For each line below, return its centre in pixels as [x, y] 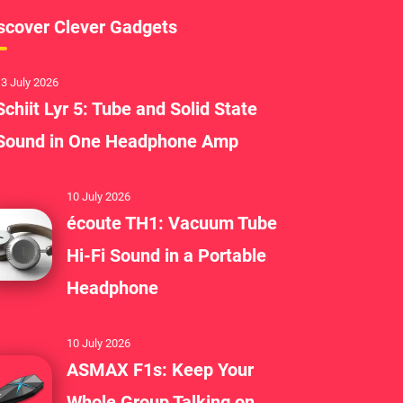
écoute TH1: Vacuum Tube [171, 223]
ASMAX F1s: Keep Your [160, 369]
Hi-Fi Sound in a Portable [166, 255]
